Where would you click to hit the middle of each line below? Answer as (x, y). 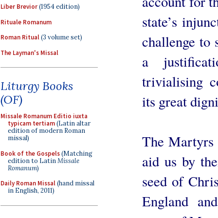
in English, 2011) (31, 191)
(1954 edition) (59, 7)
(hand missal (75, 183)
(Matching (76, 153)
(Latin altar (73, 123)
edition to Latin (33, 161)
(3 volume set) (61, 37)
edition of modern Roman (46, 131)
